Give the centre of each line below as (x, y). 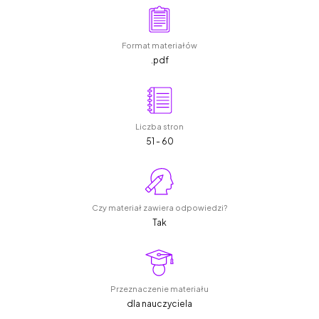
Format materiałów (159, 46)
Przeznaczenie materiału (159, 289)
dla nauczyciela (159, 304)
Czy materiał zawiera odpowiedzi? (159, 208)
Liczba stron (159, 127)
